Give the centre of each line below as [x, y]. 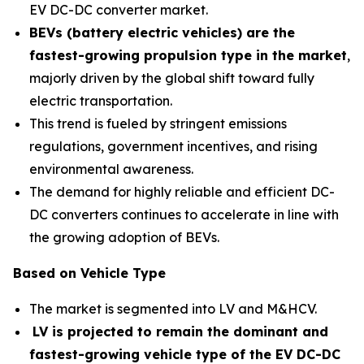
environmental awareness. [111, 169]
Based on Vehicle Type [89, 273]
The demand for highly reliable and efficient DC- [182, 192]
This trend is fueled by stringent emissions [158, 123]
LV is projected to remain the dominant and [180, 331]
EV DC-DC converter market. [119, 10]
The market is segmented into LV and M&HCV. [173, 309]
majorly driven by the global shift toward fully [172, 78]
